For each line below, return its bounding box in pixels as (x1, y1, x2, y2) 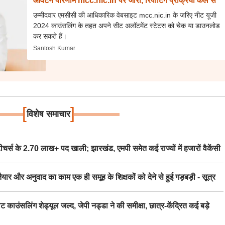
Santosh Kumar (33, 45, 76, 52)
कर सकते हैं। (33, 32, 67, 40)
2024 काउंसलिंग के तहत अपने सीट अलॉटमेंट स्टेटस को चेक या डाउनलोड (33, 22, 220, 30)
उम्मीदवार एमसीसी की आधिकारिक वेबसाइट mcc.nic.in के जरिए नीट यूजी (33, 11, 217, 19)
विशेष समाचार (26, 109, 70, 119)
